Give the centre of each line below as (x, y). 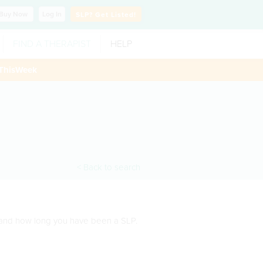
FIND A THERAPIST (52, 44)
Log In (52, 14)
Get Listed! (116, 15)
